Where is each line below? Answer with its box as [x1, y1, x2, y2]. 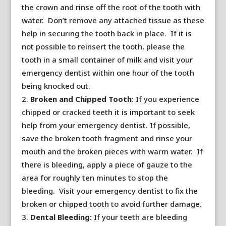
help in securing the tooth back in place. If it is [21, 28, 192, 38]
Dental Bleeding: [30, 212, 94, 222]
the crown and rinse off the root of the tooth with [21, 2, 200, 12]
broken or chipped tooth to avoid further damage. [21, 199, 202, 209]
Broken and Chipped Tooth [30, 94, 132, 104]
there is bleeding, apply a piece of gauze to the [21, 159, 192, 169]
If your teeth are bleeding [93, 212, 187, 222]
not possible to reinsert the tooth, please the [21, 41, 185, 51]
